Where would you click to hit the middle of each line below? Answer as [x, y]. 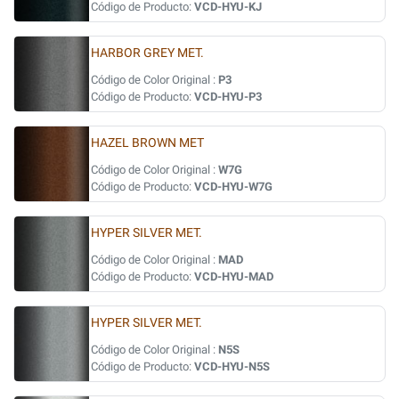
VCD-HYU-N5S [232, 366]
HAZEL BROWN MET [147, 143]
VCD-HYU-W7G [233, 187]
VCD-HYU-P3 [228, 97]
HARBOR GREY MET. [147, 53]
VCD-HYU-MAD [234, 277]
